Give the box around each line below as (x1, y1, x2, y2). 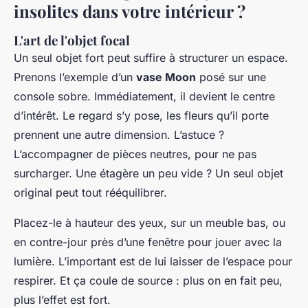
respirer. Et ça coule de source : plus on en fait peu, (14, 274, 283, 288)
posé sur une (196, 70, 266, 85)
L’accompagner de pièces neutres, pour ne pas (14, 147, 256, 162)
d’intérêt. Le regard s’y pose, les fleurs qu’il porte (14, 109, 269, 123)
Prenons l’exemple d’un (14, 70, 136, 85)
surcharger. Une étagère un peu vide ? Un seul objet (14, 166, 283, 181)
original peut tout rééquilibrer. (14, 186, 167, 200)
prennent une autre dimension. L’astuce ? (14, 128, 224, 142)
